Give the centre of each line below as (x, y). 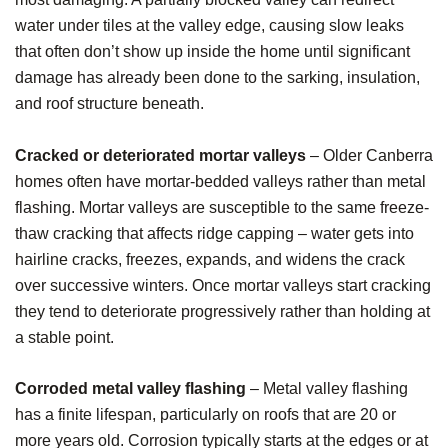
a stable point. (64, 337)
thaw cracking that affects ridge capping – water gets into (214, 233)
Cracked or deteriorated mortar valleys (160, 155)
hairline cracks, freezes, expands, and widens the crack (210, 259)
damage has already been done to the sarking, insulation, (217, 78)
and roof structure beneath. (109, 104)
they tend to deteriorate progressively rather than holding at (222, 311)
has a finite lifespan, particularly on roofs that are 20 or (205, 415)
